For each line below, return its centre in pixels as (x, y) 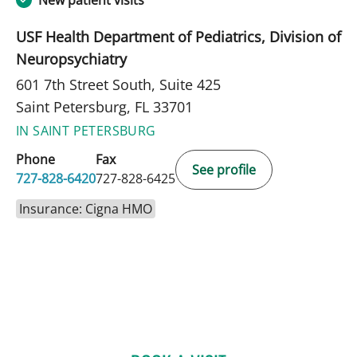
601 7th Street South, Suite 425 (118, 85)
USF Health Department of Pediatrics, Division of (178, 37)
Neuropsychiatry (71, 59)
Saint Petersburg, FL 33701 (104, 107)
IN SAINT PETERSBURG (86, 131)
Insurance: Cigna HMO (86, 209)
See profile (224, 170)
